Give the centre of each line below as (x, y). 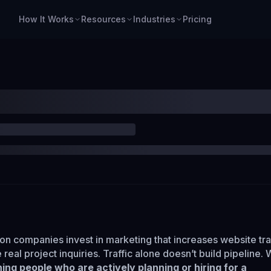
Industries (154, 19)
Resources (103, 19)
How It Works (46, 19)
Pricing (197, 19)
